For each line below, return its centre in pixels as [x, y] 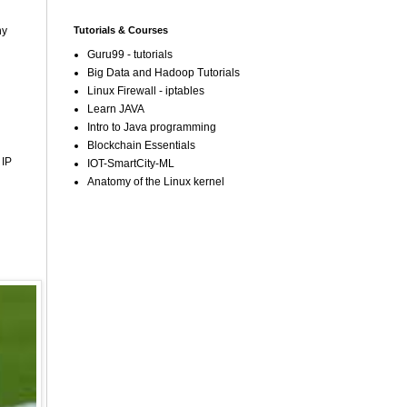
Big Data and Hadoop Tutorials [164, 73]
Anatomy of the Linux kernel [156, 182]
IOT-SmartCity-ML [131, 164]
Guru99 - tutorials [130, 55]
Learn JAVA [116, 109]
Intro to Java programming [152, 127]
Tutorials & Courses [121, 30]
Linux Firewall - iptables [146, 91]
